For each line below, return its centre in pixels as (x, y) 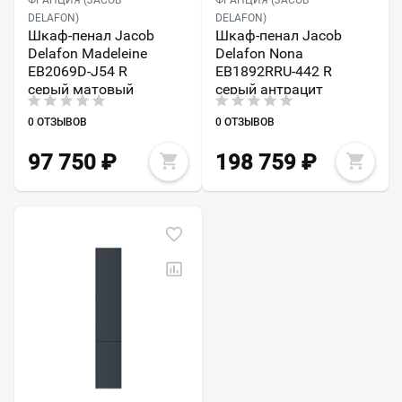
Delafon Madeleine (87, 54)
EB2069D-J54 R (78, 72)
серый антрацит (269, 90)
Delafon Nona (259, 54)
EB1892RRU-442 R (273, 72)
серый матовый (81, 90)
